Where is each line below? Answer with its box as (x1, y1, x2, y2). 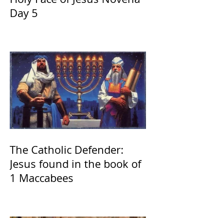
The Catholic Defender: (10, 143, 124, 157)
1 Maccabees (10, 171, 73, 185)
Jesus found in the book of (10, 157, 141, 171)
